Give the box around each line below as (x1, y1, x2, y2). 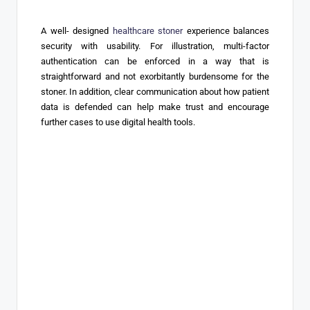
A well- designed (41, 26, 109, 37)
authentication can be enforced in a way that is (41, 56, 269, 67)
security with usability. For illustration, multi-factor (41, 41, 269, 52)
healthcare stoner (109, 26, 183, 37)
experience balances (183, 26, 269, 37)
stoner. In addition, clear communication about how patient (41, 86, 269, 98)
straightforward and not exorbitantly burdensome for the (41, 71, 269, 82)
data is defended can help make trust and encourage (41, 102, 269, 113)
